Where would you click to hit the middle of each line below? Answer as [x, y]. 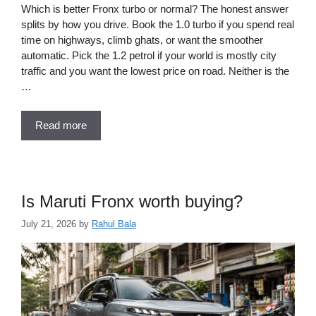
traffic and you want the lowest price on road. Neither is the [155, 71]
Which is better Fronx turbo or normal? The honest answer [155, 9]
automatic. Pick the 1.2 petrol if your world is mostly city [149, 56]
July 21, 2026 [49, 224]
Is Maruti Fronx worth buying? [132, 201]
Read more [61, 125]
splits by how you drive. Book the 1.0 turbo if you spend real [158, 25]
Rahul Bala [114, 224]
